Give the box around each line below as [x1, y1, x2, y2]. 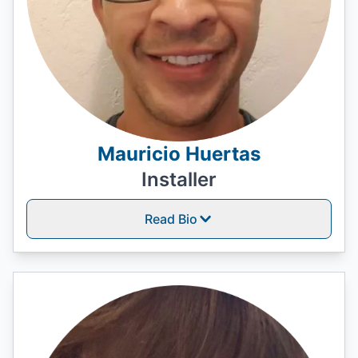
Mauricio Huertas [97, 142, 261, 165]
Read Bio [145, 211, 197, 227]
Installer [141, 168, 217, 191]
